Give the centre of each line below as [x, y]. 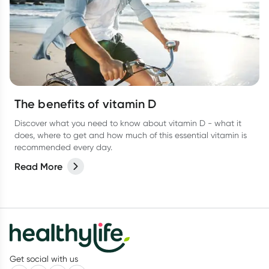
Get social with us [44, 259]
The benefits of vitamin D [86, 104]
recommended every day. [63, 147]
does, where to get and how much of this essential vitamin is [131, 135]
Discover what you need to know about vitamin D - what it [128, 123]
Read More [38, 166]
